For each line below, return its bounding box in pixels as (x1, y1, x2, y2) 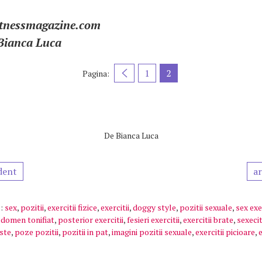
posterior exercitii (58, 214, 123, 225)
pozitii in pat (62, 226, 108, 237)
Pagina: (82, 67, 109, 79)
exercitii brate (183, 214, 233, 225)
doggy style (133, 202, 176, 213)
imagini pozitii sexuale (112, 226, 192, 237)
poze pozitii (15, 226, 58, 237)
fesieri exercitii (127, 214, 180, 225)
